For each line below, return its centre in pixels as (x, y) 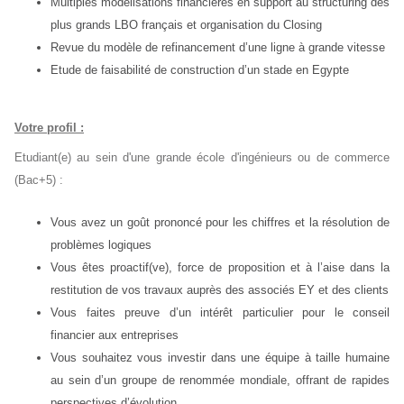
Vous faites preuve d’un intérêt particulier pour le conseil (220, 312)
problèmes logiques (101, 245)
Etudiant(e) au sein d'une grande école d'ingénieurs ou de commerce (202, 157)
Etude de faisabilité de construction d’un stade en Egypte (200, 70)
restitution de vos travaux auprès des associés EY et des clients (220, 290)
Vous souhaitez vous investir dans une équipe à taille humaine (220, 358)
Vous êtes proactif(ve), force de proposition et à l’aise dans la (220, 267)
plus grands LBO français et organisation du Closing (186, 25)
